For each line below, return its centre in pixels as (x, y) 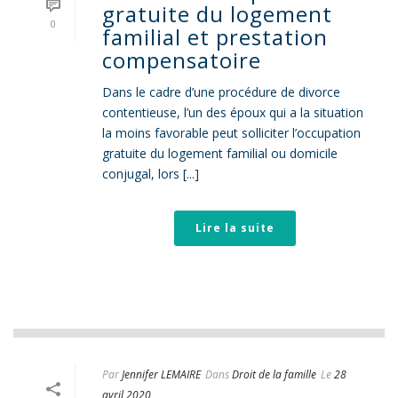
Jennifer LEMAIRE (161, 374)
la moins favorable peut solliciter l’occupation (231, 133)
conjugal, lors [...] (151, 174)
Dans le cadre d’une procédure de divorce (221, 92)
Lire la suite (235, 228)
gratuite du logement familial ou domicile (220, 153)
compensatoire (182, 60)
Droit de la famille (274, 374)
